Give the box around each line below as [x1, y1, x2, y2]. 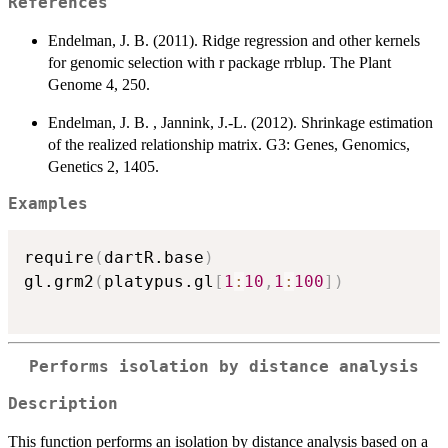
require [24, 248, 94, 268]
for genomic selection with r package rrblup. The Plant [48, 53, 391, 71]
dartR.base [104, 248, 204, 268]
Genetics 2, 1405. [48, 157, 159, 175]
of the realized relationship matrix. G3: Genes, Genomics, [48, 135, 410, 153]
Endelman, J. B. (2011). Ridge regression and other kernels [48, 31, 420, 49]
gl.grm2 [24, 272, 94, 292]
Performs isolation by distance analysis [29, 358, 419, 377]
